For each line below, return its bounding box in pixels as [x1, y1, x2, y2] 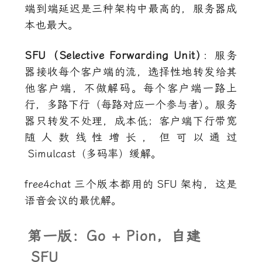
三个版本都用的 [73, 178, 154, 191]
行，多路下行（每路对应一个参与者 [25, 98, 199, 111]
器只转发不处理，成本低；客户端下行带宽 [25, 115, 237, 127]
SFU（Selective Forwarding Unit [25, 49, 195, 62]
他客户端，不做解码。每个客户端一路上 [25, 82, 237, 95]
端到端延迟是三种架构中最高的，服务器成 [25, 2, 237, 15]
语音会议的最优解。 [25, 194, 122, 207]
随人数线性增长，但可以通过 [25, 131, 237, 144]
